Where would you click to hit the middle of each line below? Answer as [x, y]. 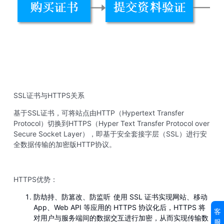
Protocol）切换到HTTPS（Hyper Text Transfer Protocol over [111, 123]
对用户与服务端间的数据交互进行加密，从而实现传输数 [121, 218]
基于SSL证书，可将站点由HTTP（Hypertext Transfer [99, 113]
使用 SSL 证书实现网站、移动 [160, 197]
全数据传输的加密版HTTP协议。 [65, 144]
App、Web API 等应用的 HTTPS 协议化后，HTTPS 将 [119, 207]
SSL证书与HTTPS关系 [49, 95]
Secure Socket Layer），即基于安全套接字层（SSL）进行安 [110, 134]
